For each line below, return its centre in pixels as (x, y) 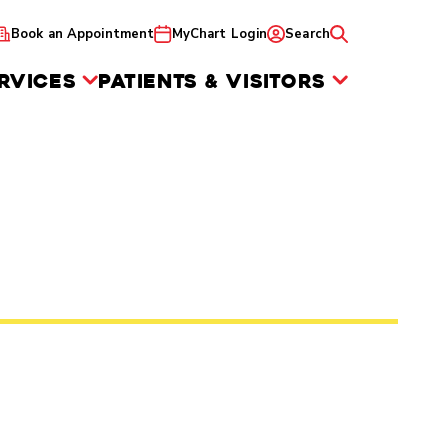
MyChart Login (219, 33)
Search (307, 33)
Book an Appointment (82, 33)
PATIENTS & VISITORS (212, 81)
